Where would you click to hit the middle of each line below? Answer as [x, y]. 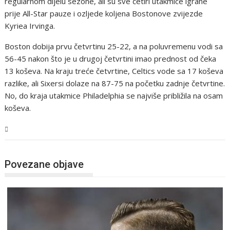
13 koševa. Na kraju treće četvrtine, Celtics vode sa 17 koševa [114, 71]
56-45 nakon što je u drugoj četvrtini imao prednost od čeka [111, 59]
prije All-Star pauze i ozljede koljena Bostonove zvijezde [104, 14]
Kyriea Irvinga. [30, 26]
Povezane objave [44, 164]
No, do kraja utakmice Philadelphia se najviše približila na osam [114, 96]
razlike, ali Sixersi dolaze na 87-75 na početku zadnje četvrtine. [115, 83]
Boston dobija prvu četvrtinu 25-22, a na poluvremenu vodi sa [114, 46]
